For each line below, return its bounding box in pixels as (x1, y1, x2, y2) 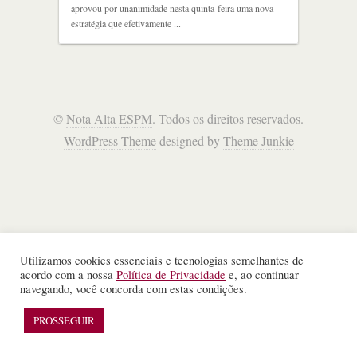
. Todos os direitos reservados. (152, 110, 304, 127)
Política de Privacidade (116, 267, 226, 282)
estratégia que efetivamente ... (71, 17, 181, 30)
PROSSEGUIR (33, 313, 95, 328)
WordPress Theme (63, 132, 156, 150)
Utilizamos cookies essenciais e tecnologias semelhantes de (20, 253, 304, 268)
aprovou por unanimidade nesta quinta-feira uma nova (71, 2, 273, 15)
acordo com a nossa (20, 267, 116, 282)
